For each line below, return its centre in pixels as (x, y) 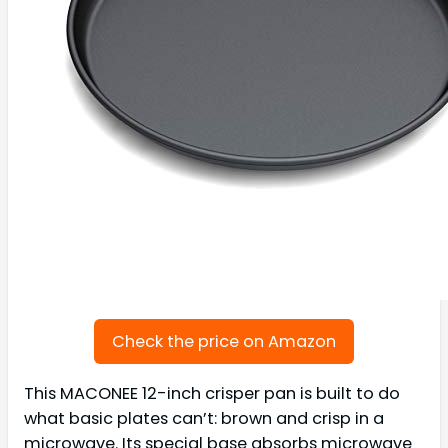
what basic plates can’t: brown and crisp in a (204, 418)
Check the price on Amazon (224, 342)
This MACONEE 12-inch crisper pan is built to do (212, 393)
